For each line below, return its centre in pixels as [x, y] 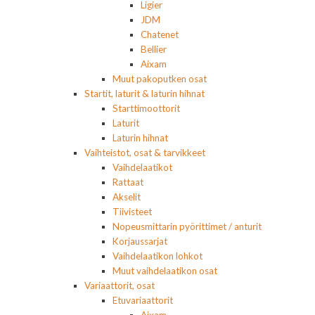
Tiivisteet [132, 212]
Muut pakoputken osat [160, 79]
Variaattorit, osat [120, 286]
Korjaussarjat [140, 242]
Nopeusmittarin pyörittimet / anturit [187, 227]
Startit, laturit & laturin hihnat [144, 94]
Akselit [127, 197]
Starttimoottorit [146, 109]
